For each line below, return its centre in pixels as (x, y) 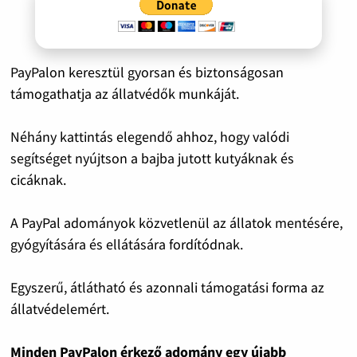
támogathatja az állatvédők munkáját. (124, 93)
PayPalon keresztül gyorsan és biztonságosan (147, 72)
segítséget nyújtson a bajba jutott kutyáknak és (152, 158)
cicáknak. (38, 179)
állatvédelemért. (59, 308)
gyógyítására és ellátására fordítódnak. (126, 244)
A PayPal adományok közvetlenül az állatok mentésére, (176, 222)
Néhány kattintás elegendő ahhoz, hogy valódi (149, 136)
